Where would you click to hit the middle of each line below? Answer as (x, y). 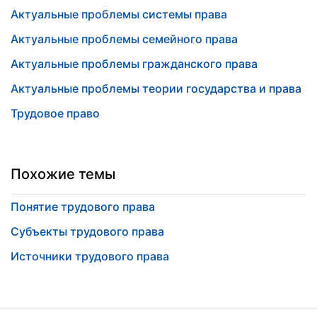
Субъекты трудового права (87, 231)
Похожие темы (63, 174)
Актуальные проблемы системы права (119, 14)
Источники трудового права (90, 256)
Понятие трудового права (83, 207)
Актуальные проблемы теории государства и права (156, 88)
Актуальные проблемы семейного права (124, 39)
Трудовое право (55, 113)
